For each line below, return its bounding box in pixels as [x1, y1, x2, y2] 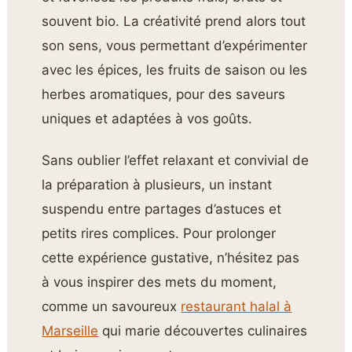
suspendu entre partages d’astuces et [42, 201, 282, 218]
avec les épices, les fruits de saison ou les [42, 61, 308, 78]
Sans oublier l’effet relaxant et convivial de [42, 152, 310, 169]
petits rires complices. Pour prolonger [42, 225, 277, 242]
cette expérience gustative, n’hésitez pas [42, 250, 300, 266]
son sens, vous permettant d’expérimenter [42, 37, 308, 53]
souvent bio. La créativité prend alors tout [42, 13, 306, 29]
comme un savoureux [42, 299, 181, 315]
